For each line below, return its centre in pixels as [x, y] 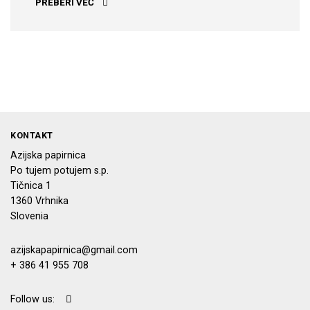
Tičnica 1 [31, 185]
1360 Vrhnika [39, 201]
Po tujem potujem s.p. [60, 170]
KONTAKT [32, 135]
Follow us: [38, 299]
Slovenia [29, 216]
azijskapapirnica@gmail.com [74, 250]
